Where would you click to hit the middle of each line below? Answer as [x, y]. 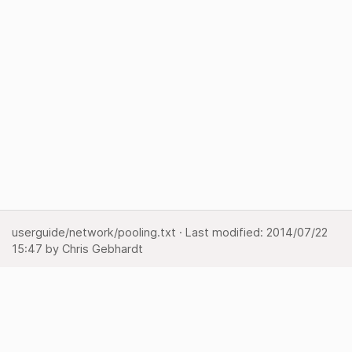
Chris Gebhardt [103, 249]
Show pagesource [60, 279]
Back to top [43, 328]
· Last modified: [221, 232]
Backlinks [37, 304]
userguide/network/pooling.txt [94, 232]
